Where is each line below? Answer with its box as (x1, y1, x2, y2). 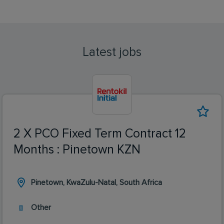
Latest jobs (82, 45, 141, 58)
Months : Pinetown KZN (13, 143, 140, 156)
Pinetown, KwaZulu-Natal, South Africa (31, 178, 162, 186)
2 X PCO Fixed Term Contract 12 (13, 127, 186, 140)
